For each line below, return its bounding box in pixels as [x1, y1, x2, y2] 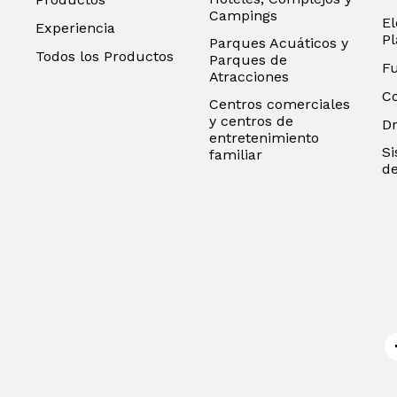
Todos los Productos [35, 48, 174, 65]
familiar [208, 146, 262, 163]
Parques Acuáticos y [208, 35, 348, 51]
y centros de [208, 113, 293, 129]
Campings [208, 7, 277, 24]
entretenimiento [208, 129, 319, 146]
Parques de [208, 51, 287, 68]
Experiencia [35, 19, 115, 36]
